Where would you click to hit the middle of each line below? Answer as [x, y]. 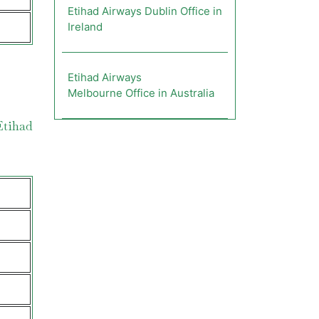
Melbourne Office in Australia [141, 93]
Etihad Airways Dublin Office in [145, 11]
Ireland [85, 27]
